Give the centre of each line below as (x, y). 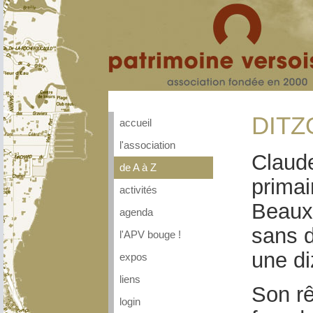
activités (138, 190)
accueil (136, 123)
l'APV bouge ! (150, 235)
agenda (136, 212)
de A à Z (138, 168)
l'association (147, 145)
